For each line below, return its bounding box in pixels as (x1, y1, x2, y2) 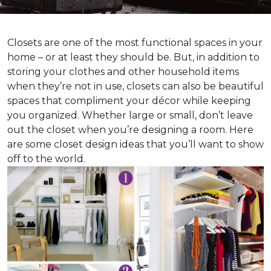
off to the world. (7, 153, 85, 165)
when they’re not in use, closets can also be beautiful (7, 80, 264, 92)
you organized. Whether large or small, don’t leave (7, 109, 253, 121)
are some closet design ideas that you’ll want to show (7, 139, 264, 150)
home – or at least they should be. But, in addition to (7, 51, 260, 63)
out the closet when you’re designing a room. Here (7, 124, 253, 135)
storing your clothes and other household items (7, 66, 239, 77)
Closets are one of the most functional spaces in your (7, 37, 263, 48)
